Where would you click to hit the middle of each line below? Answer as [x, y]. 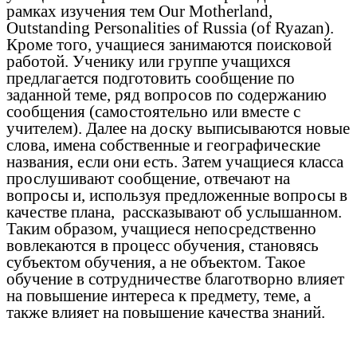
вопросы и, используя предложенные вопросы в [177, 195]
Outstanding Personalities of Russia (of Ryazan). [170, 27]
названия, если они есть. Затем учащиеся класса [175, 161]
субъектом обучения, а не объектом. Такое [156, 262]
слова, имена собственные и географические [163, 145]
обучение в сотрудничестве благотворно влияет [175, 279]
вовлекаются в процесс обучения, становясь [163, 245]
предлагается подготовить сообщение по [151, 78]
